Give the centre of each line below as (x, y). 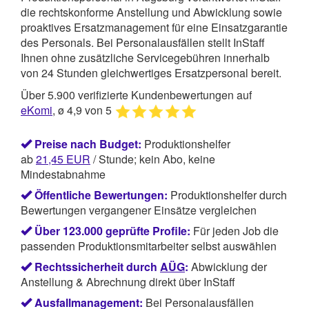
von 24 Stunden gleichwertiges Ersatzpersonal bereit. (151, 73)
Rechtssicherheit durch (97, 267)
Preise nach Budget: (88, 144)
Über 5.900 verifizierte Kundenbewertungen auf (136, 95)
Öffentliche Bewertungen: (101, 195)
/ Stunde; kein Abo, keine (153, 159)
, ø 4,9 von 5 (83, 110)
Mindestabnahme (63, 175)
